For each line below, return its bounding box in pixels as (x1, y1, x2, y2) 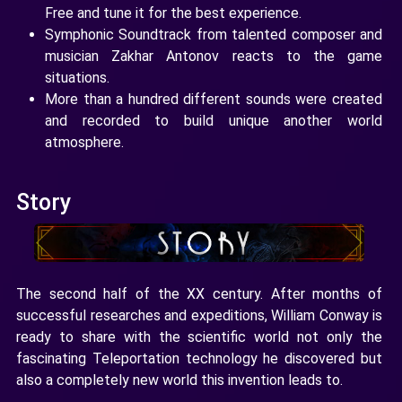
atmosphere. (45, 134, 124, 151)
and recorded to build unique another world (45, 112, 382, 129)
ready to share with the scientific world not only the (16, 328, 382, 346)
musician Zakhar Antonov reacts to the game (45, 48, 382, 65)
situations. (45, 69, 109, 86)
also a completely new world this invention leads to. (16, 371, 343, 389)
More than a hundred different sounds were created (45, 91, 382, 108)
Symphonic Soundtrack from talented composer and (45, 26, 382, 43)
